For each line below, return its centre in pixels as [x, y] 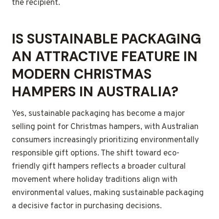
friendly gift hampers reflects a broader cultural [99, 167]
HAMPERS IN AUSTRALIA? [95, 92]
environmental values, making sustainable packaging [108, 193]
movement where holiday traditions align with [95, 180]
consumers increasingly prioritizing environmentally [105, 141]
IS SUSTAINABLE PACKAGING [107, 39]
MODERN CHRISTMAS [82, 74]
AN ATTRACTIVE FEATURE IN [105, 57]
